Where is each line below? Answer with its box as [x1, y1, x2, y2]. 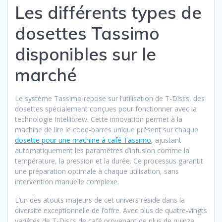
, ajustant [151, 135, 181, 145]
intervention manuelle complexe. [15, 176, 119, 186]
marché [15, 63, 77, 86]
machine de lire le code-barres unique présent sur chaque [15, 124, 198, 134]
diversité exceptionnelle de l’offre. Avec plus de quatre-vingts [15, 205, 207, 215]
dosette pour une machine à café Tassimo [15, 135, 151, 145]
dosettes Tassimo [15, 22, 160, 44]
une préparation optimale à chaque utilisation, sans [15, 166, 179, 176]
